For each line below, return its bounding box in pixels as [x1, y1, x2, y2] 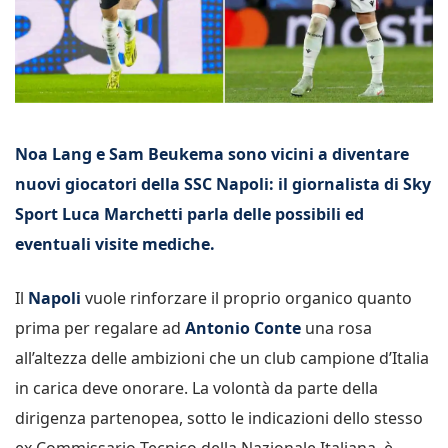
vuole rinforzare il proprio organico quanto [81, 286, 412, 309]
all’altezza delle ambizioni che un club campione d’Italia [15, 346, 429, 369]
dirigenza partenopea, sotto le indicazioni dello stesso [15, 406, 423, 429]
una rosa [301, 316, 372, 339]
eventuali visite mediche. [15, 232, 215, 255]
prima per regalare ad [15, 316, 185, 339]
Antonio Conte [185, 316, 301, 339]
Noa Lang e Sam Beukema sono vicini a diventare [15, 142, 409, 165]
